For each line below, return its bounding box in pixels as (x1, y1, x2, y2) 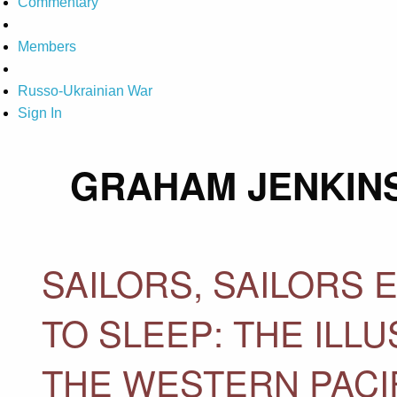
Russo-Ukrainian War (18, 83, 152, 99)
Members (18, 39, 76, 55)
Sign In (18, 105, 62, 121)
